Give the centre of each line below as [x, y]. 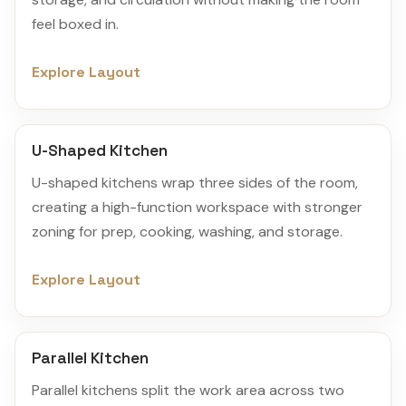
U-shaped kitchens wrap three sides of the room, [195, 182]
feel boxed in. [75, 24]
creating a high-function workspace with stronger [197, 207]
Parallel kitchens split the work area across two [188, 390]
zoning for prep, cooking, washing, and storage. [187, 231]
